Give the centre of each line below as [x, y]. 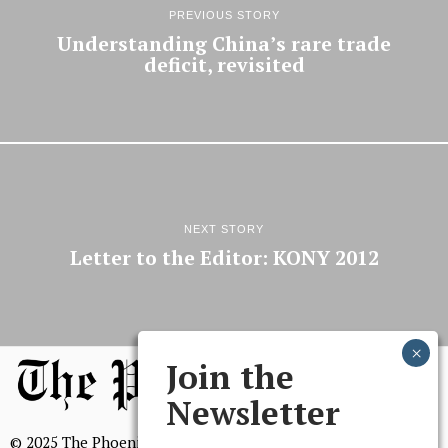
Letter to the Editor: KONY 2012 [224, 257]
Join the [230, 376]
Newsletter [253, 412]
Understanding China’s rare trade [224, 43]
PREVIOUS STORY [224, 14]
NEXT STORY [224, 228]
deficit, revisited [224, 64]
